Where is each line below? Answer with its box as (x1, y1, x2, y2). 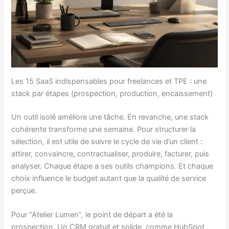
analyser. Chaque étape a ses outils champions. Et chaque (11, 161, 214, 171)
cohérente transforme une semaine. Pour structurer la (11, 124, 196, 134)
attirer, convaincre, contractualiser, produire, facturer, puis (11, 149, 210, 158)
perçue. (11, 186, 37, 195)
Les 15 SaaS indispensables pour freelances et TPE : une (11, 76, 207, 86)
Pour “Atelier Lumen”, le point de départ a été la (11, 210, 173, 220)
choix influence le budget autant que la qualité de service (11, 173, 207, 183)
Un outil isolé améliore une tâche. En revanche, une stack (11, 112, 209, 122)
